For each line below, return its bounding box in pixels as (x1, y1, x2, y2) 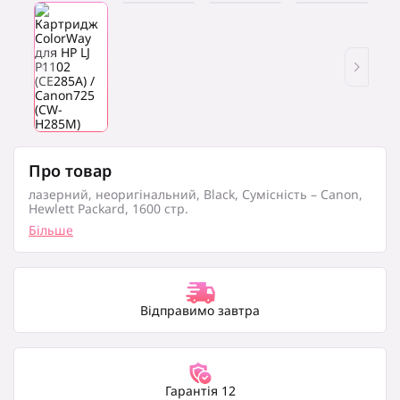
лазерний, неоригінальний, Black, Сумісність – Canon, (29, 186, 362, 203)
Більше (29, 221, 73, 238)
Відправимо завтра (140, 302, 260, 319)
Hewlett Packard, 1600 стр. (29, 200, 188, 217)
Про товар (29, 160, 112, 181)
